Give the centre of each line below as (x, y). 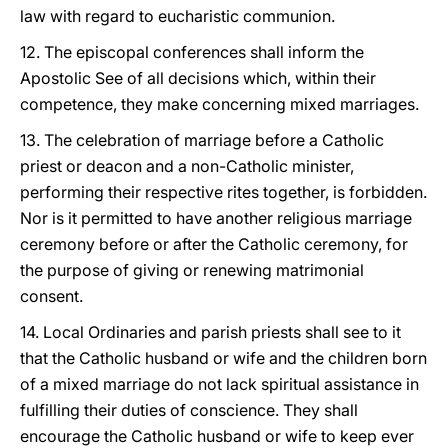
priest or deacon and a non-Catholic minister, (187, 166)
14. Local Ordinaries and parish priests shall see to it (210, 332)
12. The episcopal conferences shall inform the (192, 52)
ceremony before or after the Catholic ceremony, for (214, 244)
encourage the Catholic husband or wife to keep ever (217, 436)
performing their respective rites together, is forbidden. (223, 192)
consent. (51, 296)
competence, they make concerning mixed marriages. (219, 104)
